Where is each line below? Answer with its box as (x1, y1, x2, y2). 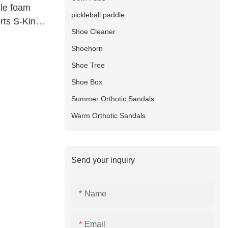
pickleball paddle (71, 10, 125, 19)
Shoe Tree (71, 61, 105, 69)
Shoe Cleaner (71, 27, 116, 36)
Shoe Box (71, 77, 103, 86)
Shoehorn (71, 44, 103, 52)
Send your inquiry (71, 155, 135, 164)
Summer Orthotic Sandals (71, 94, 155, 103)
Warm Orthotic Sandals (71, 111, 146, 120)
